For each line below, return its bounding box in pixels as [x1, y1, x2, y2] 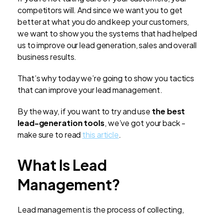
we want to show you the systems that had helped [18, 28, 198, 39]
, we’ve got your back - [104, 118, 185, 128]
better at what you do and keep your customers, [18, 17, 189, 27]
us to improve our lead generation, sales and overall [18, 40, 197, 51]
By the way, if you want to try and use [18, 106, 152, 117]
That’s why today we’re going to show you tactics [18, 73, 195, 84]
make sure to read [18, 129, 83, 140]
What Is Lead [18, 156, 107, 175]
